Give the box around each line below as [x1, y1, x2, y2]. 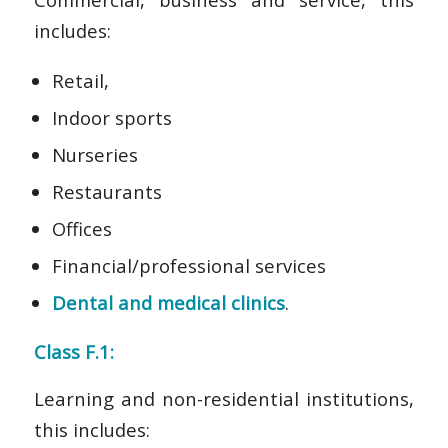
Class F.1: [33, 339, 114, 365]
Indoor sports [51, 104, 172, 130]
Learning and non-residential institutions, [33, 385, 415, 411]
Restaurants [51, 178, 162, 204]
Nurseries [51, 141, 138, 167]
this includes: [33, 416, 150, 442]
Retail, [51, 67, 109, 93]
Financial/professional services [51, 252, 326, 278]
